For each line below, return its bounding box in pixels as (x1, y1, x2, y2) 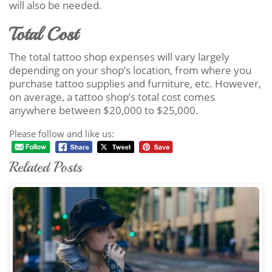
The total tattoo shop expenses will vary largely (9, 49, 229, 64)
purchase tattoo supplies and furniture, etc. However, (9, 76, 261, 90)
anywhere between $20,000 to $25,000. (9, 103, 199, 117)
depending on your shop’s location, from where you (9, 63, 251, 77)
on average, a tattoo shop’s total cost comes (9, 89, 215, 104)
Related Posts (9, 158, 82, 177)
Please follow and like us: (9, 127, 114, 140)
